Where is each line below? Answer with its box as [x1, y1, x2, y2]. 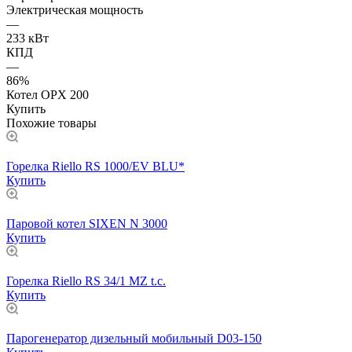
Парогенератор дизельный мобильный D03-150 [6, 331, 262, 345]
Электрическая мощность [6, 2, 143, 16]
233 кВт [6, 31, 49, 45]
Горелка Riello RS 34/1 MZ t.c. [6, 273, 166, 288]
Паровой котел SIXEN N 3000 [6, 216, 167, 230]
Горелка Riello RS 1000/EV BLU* [6, 159, 185, 173]
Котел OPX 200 [6, 87, 89, 101]
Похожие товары [6, 115, 97, 130]
